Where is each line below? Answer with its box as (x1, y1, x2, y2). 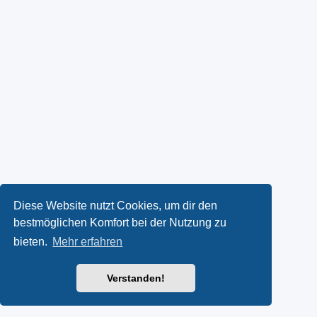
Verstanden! (107, 272, 165, 284)
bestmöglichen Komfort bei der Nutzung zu (13, 216, 227, 229)
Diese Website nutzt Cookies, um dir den (13, 199, 218, 212)
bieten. (13, 236, 51, 248)
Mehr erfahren (52, 236, 123, 248)
